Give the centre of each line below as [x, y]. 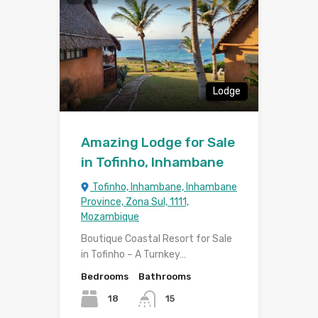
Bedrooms [105, 276]
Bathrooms [165, 276]
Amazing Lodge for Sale [158, 142]
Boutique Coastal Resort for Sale [157, 238]
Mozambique [110, 216]
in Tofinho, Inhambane [152, 162]
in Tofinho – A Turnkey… [133, 254]
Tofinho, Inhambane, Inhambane [164, 187]
